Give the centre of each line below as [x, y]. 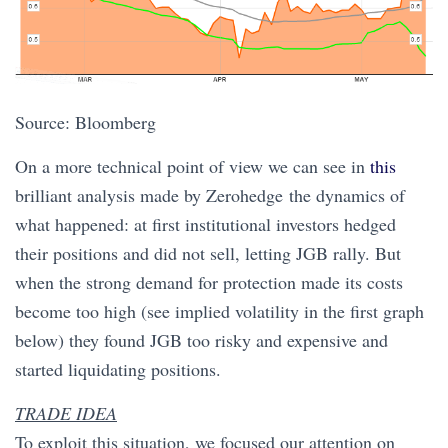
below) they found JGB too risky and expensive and [201, 340]
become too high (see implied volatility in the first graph [219, 311]
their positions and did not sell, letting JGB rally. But [208, 253]
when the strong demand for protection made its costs [209, 282]
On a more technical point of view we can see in [192, 166]
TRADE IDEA [66, 413]
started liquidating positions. [118, 369]
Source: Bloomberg [85, 122]
